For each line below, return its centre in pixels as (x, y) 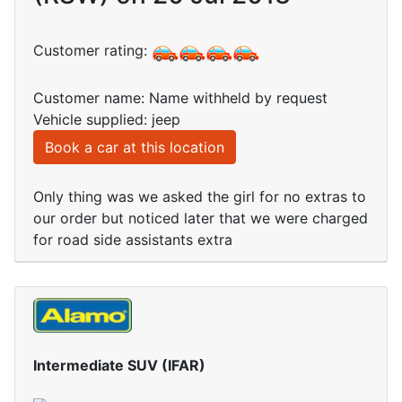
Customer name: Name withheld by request (180, 98)
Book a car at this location (135, 148)
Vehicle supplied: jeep (107, 120)
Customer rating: (92, 51)
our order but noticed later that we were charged (201, 218)
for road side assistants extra (133, 240)
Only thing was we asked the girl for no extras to (200, 197)
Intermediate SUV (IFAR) (119, 365)
